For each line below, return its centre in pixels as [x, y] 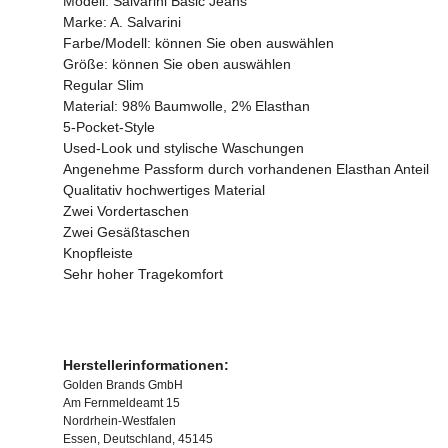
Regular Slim [103, 85]
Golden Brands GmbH [123, 385]
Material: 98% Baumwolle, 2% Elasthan [186, 106]
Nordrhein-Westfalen [119, 421]
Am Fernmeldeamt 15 [121, 403]
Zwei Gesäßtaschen [126, 232]
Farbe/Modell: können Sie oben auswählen [198, 43]
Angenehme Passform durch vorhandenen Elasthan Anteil [246, 169]
